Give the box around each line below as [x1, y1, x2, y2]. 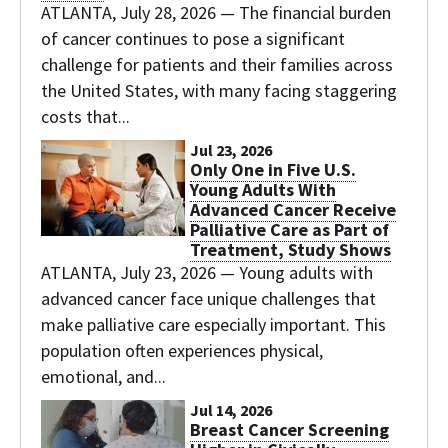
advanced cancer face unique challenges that [41, 286, 376, 310]
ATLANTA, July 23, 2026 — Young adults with [41, 260, 373, 284]
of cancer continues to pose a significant [41, 26, 345, 50]
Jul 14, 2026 [190, 399, 272, 420]
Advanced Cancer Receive [190, 197, 396, 221]
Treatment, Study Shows [190, 237, 391, 261]
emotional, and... [41, 364, 166, 388]
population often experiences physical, [41, 338, 323, 362]
